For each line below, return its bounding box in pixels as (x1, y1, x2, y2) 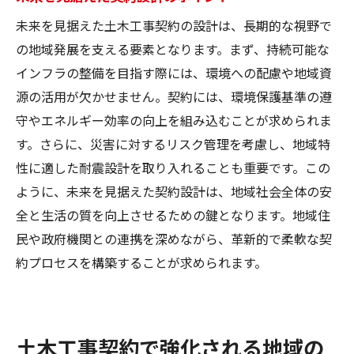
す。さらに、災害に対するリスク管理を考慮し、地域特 (16, 134, 330, 153)
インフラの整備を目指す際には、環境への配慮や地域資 (16, 62, 332, 82)
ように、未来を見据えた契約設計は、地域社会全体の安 (16, 181, 332, 201)
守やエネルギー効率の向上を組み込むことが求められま (16, 110, 332, 130)
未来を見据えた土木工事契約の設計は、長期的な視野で (16, 15, 332, 35)
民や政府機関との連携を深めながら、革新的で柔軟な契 (16, 228, 332, 248)
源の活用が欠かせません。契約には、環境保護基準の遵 (16, 86, 332, 106)
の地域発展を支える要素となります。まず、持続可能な (16, 39, 330, 58)
